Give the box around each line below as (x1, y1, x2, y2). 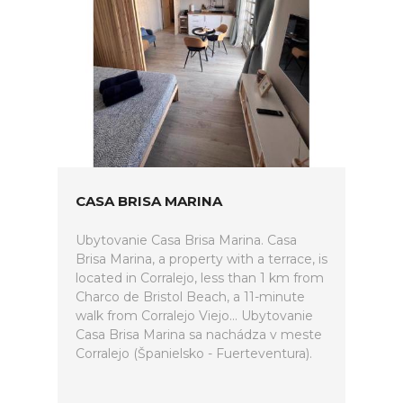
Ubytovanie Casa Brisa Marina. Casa (76, 232, 297, 248)
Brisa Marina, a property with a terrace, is (76, 251, 327, 267)
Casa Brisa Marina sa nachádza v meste (76, 327, 322, 343)
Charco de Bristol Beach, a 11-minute (76, 289, 305, 305)
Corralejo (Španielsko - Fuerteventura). (76, 345, 312, 362)
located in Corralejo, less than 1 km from (76, 270, 324, 286)
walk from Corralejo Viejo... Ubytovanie (76, 308, 313, 324)
